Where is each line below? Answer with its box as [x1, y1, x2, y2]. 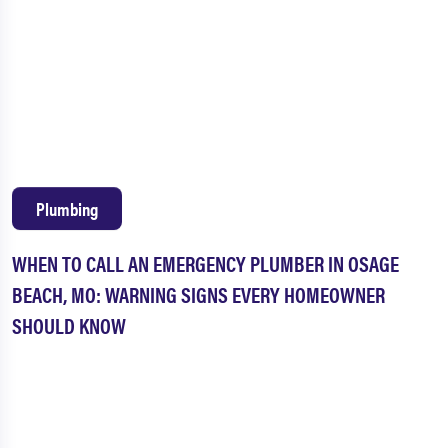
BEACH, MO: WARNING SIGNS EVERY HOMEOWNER [12, 279, 385, 310]
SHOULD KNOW [12, 310, 126, 341]
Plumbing [36, 196, 98, 222]
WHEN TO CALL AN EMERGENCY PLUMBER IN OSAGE [12, 248, 399, 279]
